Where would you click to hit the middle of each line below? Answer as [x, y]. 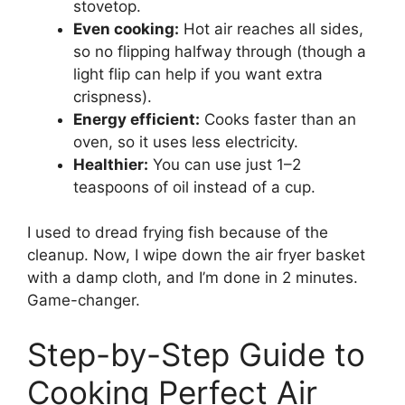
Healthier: [111, 164]
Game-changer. [84, 301]
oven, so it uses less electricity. [186, 141]
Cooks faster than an [278, 119]
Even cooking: [126, 28]
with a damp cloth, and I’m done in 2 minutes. [193, 278]
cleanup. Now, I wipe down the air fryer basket [196, 255]
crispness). [113, 96]
